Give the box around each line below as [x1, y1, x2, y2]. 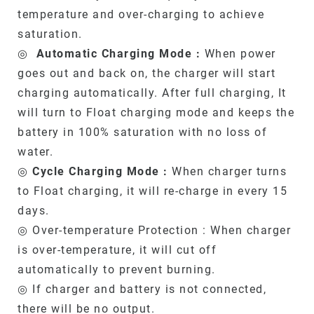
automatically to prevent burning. [18, 263, 216, 277]
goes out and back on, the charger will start [18, 67, 275, 81]
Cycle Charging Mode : [32, 165, 168, 179]
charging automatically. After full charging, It [18, 86, 287, 100]
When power [204, 47, 276, 61]
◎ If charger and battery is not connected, [18, 282, 266, 296]
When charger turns [168, 165, 287, 179]
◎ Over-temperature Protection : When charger [18, 224, 291, 238]
